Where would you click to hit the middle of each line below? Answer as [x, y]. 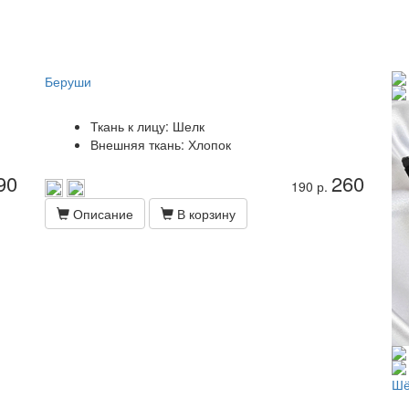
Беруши [68, 81]
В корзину [204, 214]
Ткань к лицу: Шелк [147, 126]
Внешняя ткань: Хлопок [161, 144]
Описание [101, 214]
